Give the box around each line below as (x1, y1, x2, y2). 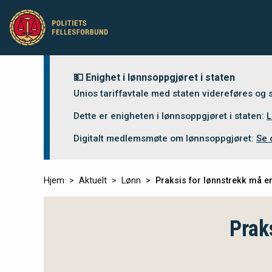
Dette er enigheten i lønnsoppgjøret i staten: (73, 110, 267, 121)
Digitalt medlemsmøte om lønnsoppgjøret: (73, 133, 256, 144)
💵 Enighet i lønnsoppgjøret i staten (73, 72, 235, 83)
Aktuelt (79, 175, 107, 186)
